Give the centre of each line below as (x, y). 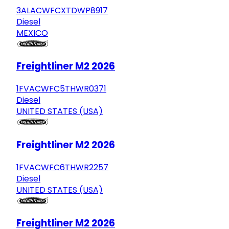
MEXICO (32, 33)
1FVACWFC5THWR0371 (61, 89)
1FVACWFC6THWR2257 (62, 167)
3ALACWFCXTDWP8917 (62, 10)
